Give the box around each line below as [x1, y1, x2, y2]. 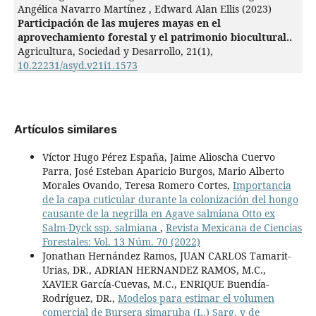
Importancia [232, 178, 291, 193]
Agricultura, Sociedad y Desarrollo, [17, 44, 186, 59]
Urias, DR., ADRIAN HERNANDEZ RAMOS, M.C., [42, 263, 266, 277]
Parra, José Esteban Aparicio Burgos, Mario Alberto [42, 164, 284, 178]
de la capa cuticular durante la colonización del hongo [42, 193, 298, 207]
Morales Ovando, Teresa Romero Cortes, [42, 178, 233, 193]
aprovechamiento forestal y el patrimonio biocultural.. [17, 30, 292, 44]
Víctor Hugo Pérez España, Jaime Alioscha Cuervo [42, 150, 275, 164]
